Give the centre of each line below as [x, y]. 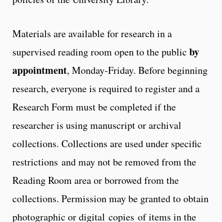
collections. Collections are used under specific [107, 143]
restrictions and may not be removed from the [104, 162]
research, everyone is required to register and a [106, 88]
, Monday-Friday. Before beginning [137, 70]
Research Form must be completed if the [94, 107]
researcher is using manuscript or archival [97, 125]
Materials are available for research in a [92, 33]
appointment [40, 70]
